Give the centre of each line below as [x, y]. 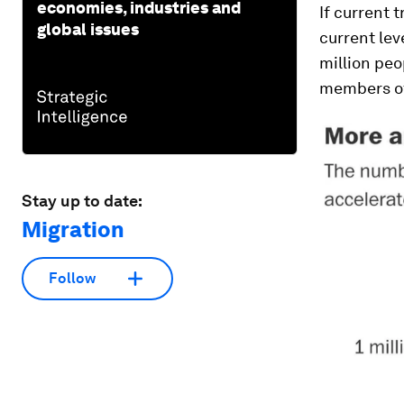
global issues [88, 29]
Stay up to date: [82, 200]
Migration [73, 229]
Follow [72, 279]
